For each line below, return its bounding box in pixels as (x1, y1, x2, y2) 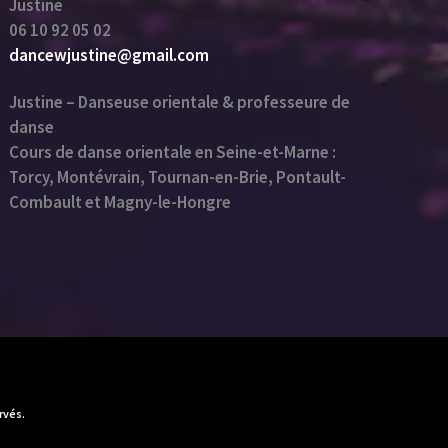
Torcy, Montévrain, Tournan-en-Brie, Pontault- (9, 165, 347, 188)
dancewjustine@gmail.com (9, 43, 210, 66)
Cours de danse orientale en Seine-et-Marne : (9, 140, 337, 163)
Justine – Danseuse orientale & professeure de (9, 90, 351, 113)
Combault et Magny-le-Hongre (9, 190, 232, 213)
